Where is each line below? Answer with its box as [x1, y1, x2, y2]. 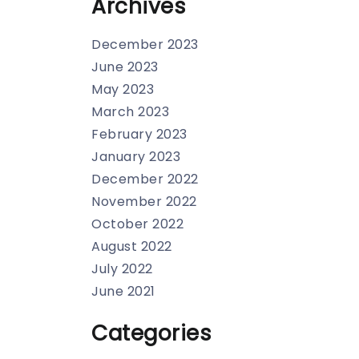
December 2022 [91, 170, 199, 188]
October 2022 [91, 215, 184, 233]
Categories [91, 318, 212, 348]
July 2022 [91, 260, 153, 278]
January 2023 [91, 147, 180, 166]
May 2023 [91, 80, 154, 99]
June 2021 [91, 282, 155, 301]
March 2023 [91, 103, 169, 121]
